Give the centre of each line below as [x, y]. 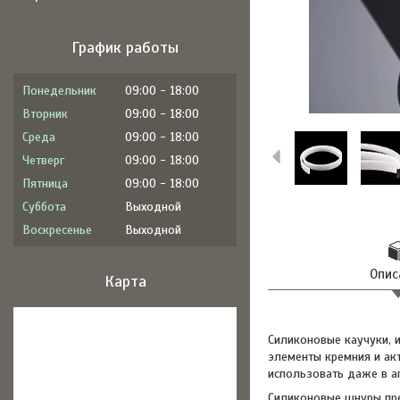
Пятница [45, 183]
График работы [125, 47]
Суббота [44, 207]
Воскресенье [57, 230]
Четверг [43, 160]
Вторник [45, 114]
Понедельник [59, 91]
